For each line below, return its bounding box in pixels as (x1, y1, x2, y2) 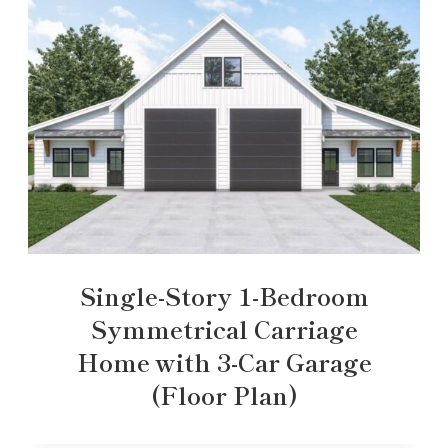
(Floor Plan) (150, 376, 298, 412)
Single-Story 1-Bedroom (79, 277, 369, 313)
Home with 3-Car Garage (76, 343, 372, 379)
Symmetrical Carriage (90, 310, 358, 346)
